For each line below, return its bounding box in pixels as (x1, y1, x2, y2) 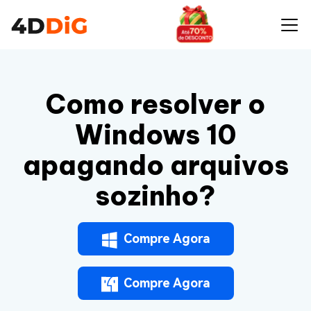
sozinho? (95, 179, 216, 212)
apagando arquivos (22, 149, 289, 182)
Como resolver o (46, 87, 265, 121)
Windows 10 (75, 118, 236, 151)
